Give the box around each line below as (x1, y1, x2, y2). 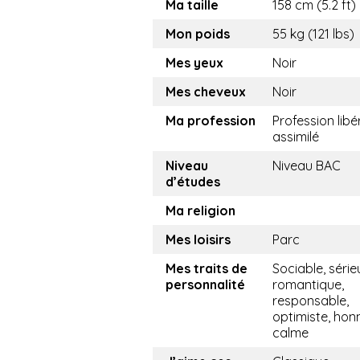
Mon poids (166, 26, 230, 43)
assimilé (272, 129, 319, 145)
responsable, (272, 292, 349, 309)
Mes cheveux (166, 84, 246, 100)
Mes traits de (166, 260, 247, 277)
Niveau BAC (272, 157, 341, 174)
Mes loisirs (166, 231, 231, 248)
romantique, (272, 276, 344, 293)
